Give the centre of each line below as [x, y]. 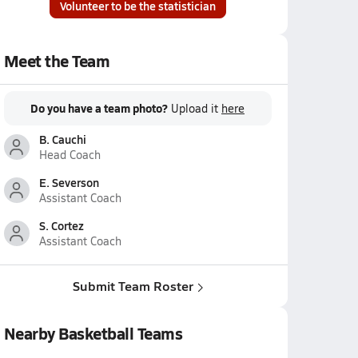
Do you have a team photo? [99, 108]
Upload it [196, 108]
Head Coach [70, 155]
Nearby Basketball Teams [93, 333]
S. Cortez [61, 225]
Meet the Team [57, 61]
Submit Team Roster [133, 286]
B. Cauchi [62, 139]
